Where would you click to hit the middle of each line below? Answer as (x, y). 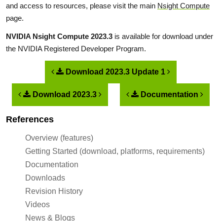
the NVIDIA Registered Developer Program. (76, 49)
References (30, 119)
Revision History (54, 191)
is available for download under (163, 36)
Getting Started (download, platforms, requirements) (115, 151)
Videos (38, 204)
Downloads (45, 178)
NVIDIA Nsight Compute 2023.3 (59, 36)
